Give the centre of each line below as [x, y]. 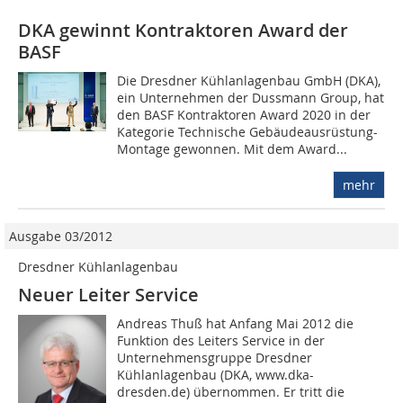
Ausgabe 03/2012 [61, 237]
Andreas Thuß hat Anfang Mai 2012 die [236, 324]
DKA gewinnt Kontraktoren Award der [183, 31]
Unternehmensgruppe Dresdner [215, 358]
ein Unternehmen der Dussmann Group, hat [251, 98]
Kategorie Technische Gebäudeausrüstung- [248, 132]
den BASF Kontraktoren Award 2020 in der [244, 115]
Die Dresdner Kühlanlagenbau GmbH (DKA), [249, 81]
